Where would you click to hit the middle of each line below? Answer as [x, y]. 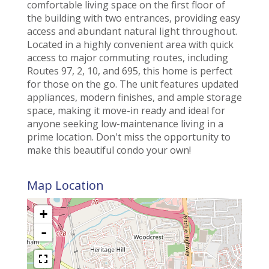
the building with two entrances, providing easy [134, 18]
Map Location [65, 185]
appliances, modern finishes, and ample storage [134, 97]
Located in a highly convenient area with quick [130, 44]
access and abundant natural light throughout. [132, 31]
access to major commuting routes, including [128, 57]
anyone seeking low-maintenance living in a [125, 123]
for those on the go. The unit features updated [133, 84]
